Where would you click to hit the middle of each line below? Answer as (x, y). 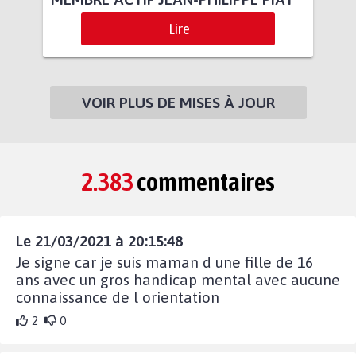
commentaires (204, 182)
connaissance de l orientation (118, 298)
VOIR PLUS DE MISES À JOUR (178, 103)
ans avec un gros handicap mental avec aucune (178, 280)
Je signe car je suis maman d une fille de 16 (164, 263)
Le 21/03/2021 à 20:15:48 (99, 241)
